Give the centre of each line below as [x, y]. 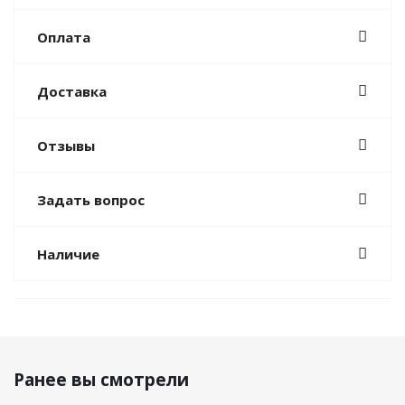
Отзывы [66, 146]
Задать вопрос [91, 200]
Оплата [64, 37]
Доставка [72, 91]
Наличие [68, 254]
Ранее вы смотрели [101, 380]
